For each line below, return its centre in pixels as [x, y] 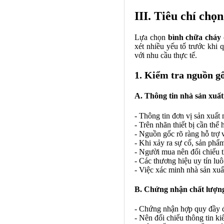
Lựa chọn [151, 37]
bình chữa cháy [194, 37]
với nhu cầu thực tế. [166, 55]
